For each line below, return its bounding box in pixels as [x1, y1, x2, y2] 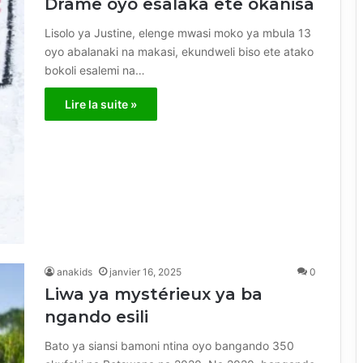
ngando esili [45, 307, 148, 327]
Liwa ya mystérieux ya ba [45, 284, 263, 305]
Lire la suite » [65, 96, 137, 111]
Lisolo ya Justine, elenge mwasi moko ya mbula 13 [45, 25, 311, 40]
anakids [57, 266, 92, 279]
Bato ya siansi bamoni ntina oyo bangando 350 [45, 339, 294, 353]
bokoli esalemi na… [45, 62, 145, 77]
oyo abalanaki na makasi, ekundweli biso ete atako [45, 44, 314, 58]
